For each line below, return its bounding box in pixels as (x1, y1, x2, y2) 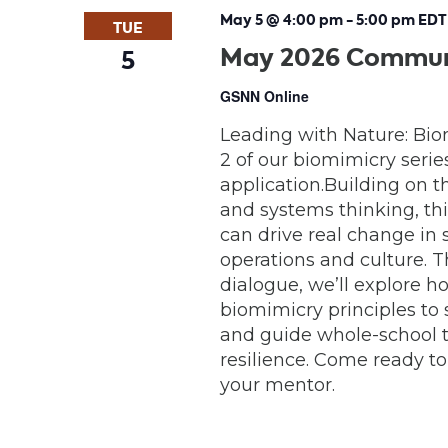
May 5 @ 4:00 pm (219, 10, 343, 30)
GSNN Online (219, 86, 309, 106)
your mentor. (219, 374, 335, 396)
